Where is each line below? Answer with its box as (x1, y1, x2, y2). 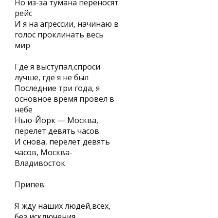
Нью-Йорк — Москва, (15, 115, 98, 126)
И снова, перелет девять (15, 136, 110, 147)
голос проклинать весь (15, 29, 104, 40)
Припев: (15, 179, 46, 190)
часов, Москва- (15, 147, 73, 158)
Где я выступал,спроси (15, 61, 100, 72)
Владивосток (15, 158, 65, 168)
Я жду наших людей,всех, (15, 200, 110, 211)
